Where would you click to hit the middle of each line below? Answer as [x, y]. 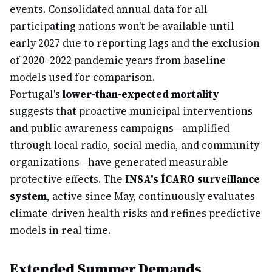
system [28, 196]
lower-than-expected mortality [141, 94]
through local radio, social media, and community [134, 145]
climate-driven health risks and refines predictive [135, 213]
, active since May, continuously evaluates [151, 196]
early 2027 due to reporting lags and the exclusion [135, 43]
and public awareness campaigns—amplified [120, 128]
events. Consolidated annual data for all [109, 9]
